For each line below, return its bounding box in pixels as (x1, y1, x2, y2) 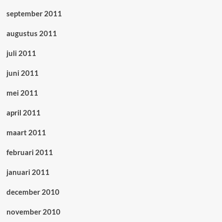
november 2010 (6, 207, 60, 217)
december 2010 (6, 187, 59, 197)
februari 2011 (6, 148, 53, 157)
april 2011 (6, 108, 41, 117)
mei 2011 (6, 88, 38, 98)
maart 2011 (6, 128, 46, 137)
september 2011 (6, 9, 62, 18)
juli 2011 (6, 49, 36, 58)
